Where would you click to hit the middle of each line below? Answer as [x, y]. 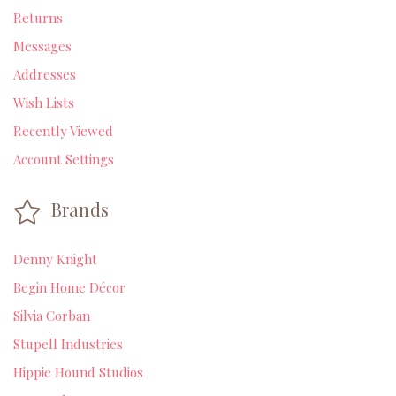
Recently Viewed [63, 131]
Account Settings [64, 160]
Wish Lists [44, 103]
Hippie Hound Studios [78, 373]
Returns [38, 18]
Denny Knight [55, 259]
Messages [42, 46]
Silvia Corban [52, 316]
